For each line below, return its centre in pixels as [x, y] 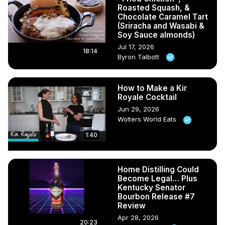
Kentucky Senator [151, 188]
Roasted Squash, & [154, 8]
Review [132, 206]
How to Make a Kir [152, 88]
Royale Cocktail [147, 97]
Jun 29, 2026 [138, 109]
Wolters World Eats [148, 119]
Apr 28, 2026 [138, 218]
